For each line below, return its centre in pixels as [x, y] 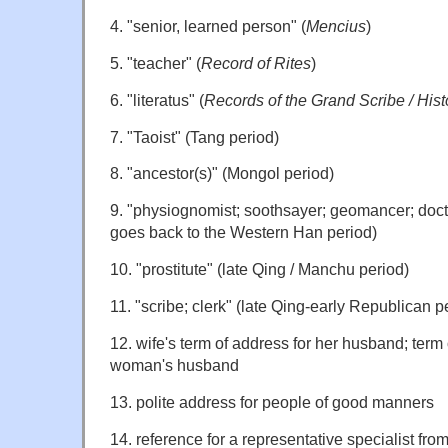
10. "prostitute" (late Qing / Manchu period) [259, 269]
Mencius [336, 25]
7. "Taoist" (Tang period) [194, 136]
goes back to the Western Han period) [243, 232]
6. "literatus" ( [157, 99]
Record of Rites [256, 62]
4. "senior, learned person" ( [208, 25]
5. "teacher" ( [155, 62]
